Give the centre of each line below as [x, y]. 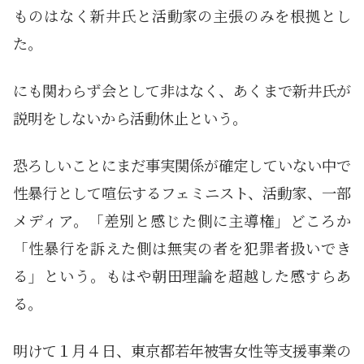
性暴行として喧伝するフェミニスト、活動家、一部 [182, 192]
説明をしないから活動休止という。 [130, 117]
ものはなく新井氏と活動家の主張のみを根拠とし [182, 15]
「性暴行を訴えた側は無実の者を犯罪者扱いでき [182, 247]
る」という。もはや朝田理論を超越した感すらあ [182, 275]
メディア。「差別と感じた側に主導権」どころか [182, 220]
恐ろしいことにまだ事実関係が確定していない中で [182, 165]
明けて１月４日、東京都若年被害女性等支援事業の [182, 350]
